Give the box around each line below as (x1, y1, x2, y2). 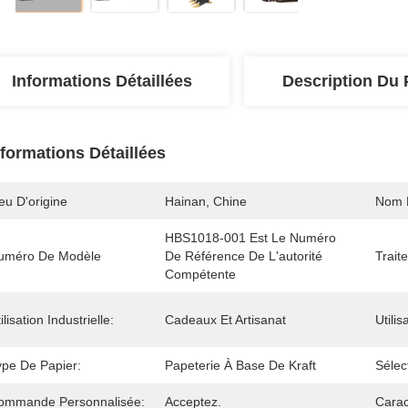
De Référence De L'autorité (165, 249, 322, 263)
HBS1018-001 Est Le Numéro (165, 230, 336, 245)
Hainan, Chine (165, 194, 247, 209)
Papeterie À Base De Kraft (165, 358, 316, 372)
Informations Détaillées (12, 72, 192, 90)
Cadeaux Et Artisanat (165, 312, 286, 327)
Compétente (165, 267, 236, 281)
